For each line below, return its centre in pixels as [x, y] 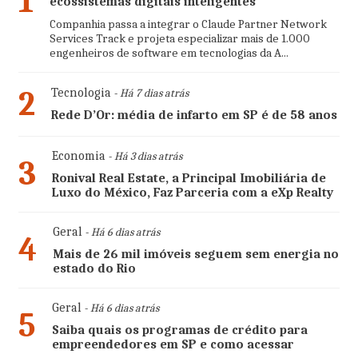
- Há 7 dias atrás [149, 93]
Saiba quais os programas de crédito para [179, 330]
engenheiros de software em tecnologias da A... [169, 53]
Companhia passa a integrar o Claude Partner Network [188, 24]
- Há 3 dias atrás [143, 157]
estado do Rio [94, 269]
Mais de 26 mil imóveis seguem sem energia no [195, 255]
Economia [78, 156]
